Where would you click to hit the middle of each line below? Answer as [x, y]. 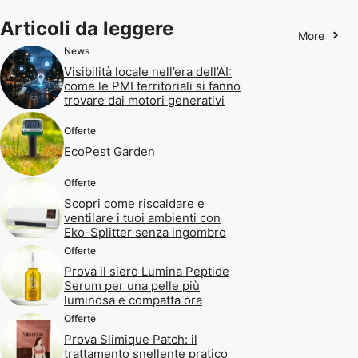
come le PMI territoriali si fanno [152, 86]
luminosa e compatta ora [133, 300]
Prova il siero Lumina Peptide [147, 271]
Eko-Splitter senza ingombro [145, 232]
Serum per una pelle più [132, 285]
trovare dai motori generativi [144, 100]
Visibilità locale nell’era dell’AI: [148, 71]
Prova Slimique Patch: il [131, 339]
